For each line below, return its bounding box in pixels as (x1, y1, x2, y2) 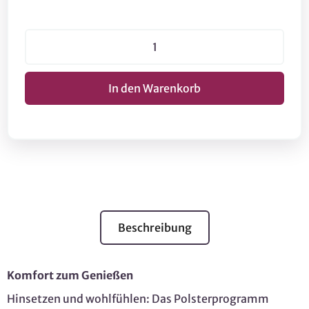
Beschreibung (117, 220, 192, 235)
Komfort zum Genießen (7, 268, 133, 282)
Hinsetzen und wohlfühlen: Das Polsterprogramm (7, 291, 269, 306)
